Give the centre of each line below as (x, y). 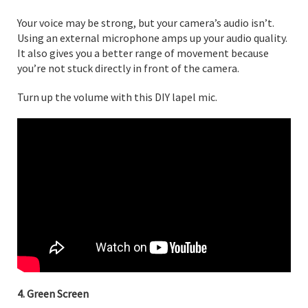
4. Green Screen (53, 293)
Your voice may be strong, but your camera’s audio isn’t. (146, 22)
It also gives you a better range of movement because (143, 53)
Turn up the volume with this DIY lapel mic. (117, 97)
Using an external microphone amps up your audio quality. (152, 37)
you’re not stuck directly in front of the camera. (128, 68)
